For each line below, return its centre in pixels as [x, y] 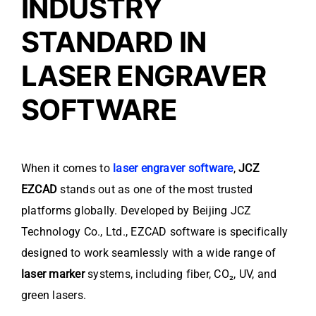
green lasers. [54, 296]
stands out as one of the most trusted [155, 190]
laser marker [53, 274]
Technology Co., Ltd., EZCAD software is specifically [155, 232]
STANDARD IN [114, 42]
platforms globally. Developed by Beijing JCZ [136, 211]
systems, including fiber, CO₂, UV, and [181, 274]
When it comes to [67, 169]
